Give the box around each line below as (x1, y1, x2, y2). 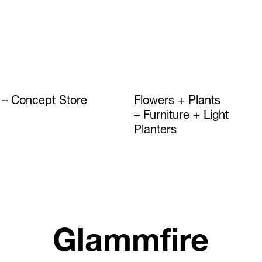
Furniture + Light (143, 110, 229, 122)
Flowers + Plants (134, 95, 221, 108)
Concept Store (11, 95, 88, 108)
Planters (134, 125, 177, 137)
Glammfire (53, 227, 209, 260)
